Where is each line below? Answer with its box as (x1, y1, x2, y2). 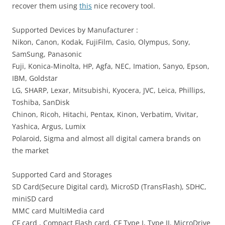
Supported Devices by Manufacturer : (12, 25, 138, 35)
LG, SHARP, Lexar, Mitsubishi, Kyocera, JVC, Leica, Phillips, (12, 85, 205, 95)
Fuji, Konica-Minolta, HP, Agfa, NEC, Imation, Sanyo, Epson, (12, 61, 209, 71)
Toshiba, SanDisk (12, 97, 69, 107)
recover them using (12, 1, 79, 11)
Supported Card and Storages (12, 170, 112, 179)
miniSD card (12, 194, 53, 203)
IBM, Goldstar (12, 73, 58, 83)
